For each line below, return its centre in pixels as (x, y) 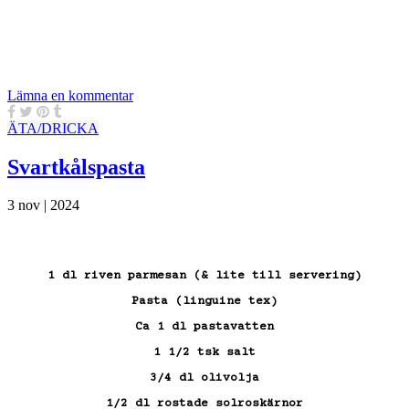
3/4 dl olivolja (204, 378)
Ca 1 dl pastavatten (204, 327)
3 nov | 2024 (43, 205)
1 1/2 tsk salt (204, 353)
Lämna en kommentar (70, 95)
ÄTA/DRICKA (53, 128)
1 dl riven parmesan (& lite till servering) (204, 276)
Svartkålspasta (76, 167)
